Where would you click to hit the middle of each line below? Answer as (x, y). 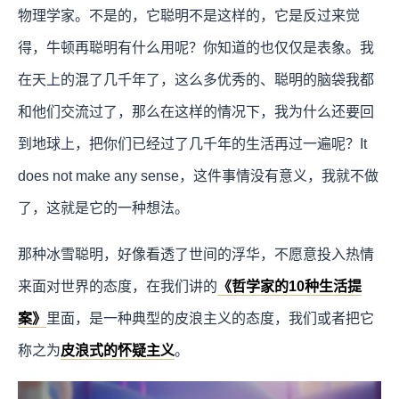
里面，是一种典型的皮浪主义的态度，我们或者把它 (210, 319)
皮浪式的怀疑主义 (118, 351)
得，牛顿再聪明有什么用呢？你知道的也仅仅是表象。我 (196, 48)
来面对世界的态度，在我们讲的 (118, 287)
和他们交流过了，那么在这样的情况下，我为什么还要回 (196, 112)
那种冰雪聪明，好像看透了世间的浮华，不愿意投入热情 (196, 255)
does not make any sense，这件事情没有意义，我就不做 (198, 176)
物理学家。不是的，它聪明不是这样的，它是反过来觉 (189, 16)
